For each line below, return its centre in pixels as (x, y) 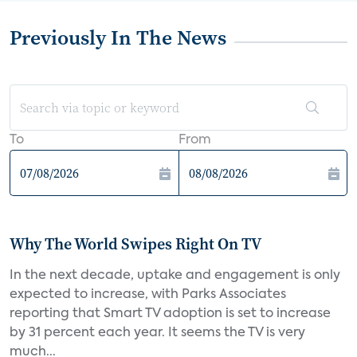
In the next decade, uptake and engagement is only (175, 276)
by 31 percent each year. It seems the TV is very (157, 333)
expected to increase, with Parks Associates (148, 295)
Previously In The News (118, 37)
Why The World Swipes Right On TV (135, 244)
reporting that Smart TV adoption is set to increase (170, 314)
